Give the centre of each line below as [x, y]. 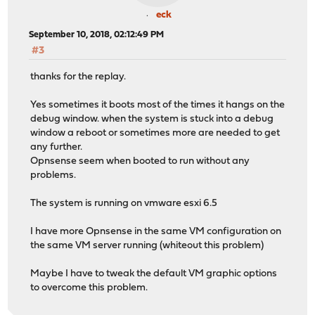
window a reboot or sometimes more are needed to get [155, 133]
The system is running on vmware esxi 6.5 [124, 203]
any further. [57, 147]
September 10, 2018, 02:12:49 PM [97, 35]
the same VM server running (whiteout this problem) [147, 245]
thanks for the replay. [78, 77]
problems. [53, 175]
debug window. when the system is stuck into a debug [152, 119]
